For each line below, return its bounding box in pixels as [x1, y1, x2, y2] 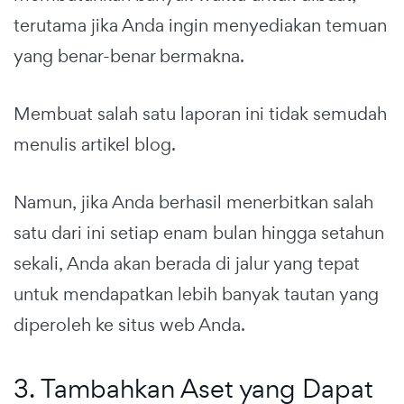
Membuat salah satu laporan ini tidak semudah [14, 101, 387, 125]
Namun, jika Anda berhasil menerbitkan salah [14, 189, 373, 214]
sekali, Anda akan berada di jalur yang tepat [14, 251, 360, 275]
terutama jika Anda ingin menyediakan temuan [14, 13, 387, 37]
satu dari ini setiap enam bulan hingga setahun [14, 220, 384, 244]
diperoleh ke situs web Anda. [14, 312, 245, 336]
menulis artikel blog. [14, 132, 176, 156]
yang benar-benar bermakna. [14, 43, 244, 68]
